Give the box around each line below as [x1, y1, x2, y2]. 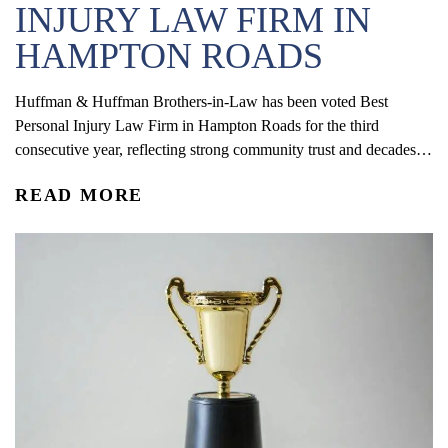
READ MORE [15, 185, 144, 206]
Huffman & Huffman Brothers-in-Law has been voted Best [15, 93, 388, 111]
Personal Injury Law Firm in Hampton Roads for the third [15, 117, 379, 135]
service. [15, 165, 63, 183]
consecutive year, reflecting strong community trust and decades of [15, 141, 433, 159]
